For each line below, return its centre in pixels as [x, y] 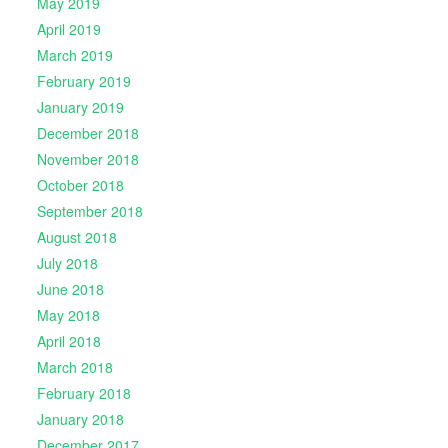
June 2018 [70, 289]
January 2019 [80, 107]
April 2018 [68, 341]
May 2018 [68, 315]
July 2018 [67, 263]
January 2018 [80, 419]
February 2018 [83, 393]
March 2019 [74, 55]
